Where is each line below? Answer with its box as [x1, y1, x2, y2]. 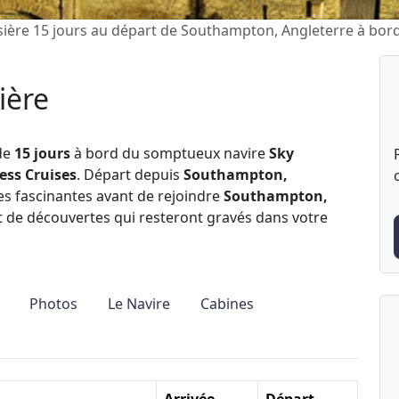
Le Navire [108, 294, 170, 313]
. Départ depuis [77, 165, 183, 184]
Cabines [200, 294, 254, 313]
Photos [29, 294, 77, 313]
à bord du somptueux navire [70, 143, 269, 163]
